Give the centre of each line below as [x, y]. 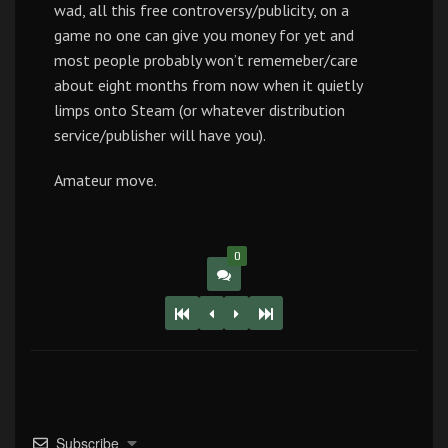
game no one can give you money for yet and [204, 35]
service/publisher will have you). [160, 135]
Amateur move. [105, 180]
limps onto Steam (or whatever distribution [199, 110]
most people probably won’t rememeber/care [206, 60]
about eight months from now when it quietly [208, 85]
